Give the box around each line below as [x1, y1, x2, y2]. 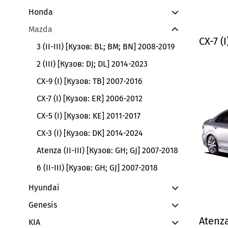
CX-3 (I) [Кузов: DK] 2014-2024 [37, 128, 143, 138]
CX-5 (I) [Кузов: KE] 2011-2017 [37, 111, 140, 121]
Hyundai [28, 183, 60, 193]
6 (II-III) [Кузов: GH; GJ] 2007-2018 [37, 163, 158, 173]
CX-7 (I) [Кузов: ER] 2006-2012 [37, 94, 142, 104]
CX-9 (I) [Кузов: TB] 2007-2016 [37, 76, 142, 87]
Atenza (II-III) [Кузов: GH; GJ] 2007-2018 [37, 146, 178, 156]
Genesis [28, 200, 57, 210]
